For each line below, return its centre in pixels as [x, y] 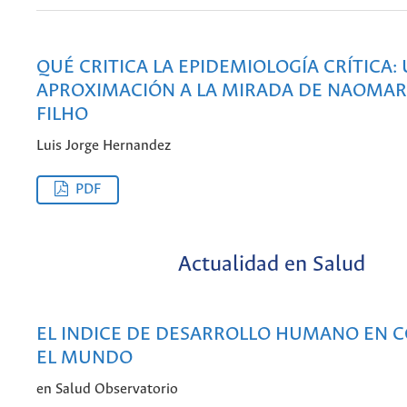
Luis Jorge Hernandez [104, 146]
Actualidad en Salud [271, 265]
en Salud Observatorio [107, 390]
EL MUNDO [84, 358]
